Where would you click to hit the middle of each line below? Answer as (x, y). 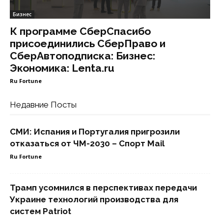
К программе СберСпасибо (80, 31)
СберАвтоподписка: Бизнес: (82, 56)
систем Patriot (41, 211)
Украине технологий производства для (94, 199)
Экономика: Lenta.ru (62, 68)
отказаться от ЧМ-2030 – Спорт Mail (87, 143)
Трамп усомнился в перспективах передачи (103, 188)
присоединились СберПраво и (88, 43)
